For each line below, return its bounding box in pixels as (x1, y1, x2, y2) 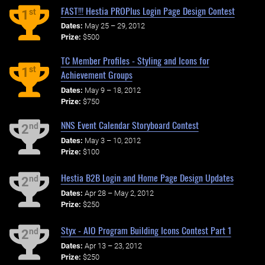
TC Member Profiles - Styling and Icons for (60, 53, 209, 68)
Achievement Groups (60, 67, 132, 82)
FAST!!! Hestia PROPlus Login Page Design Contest (60, 3, 235, 18)
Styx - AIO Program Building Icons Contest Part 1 (60, 222, 231, 237)
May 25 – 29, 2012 (84, 21, 145, 31)
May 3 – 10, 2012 (84, 135, 141, 145)
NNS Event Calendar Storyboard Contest (60, 117, 199, 132)
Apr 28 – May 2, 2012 (84, 188, 154, 198)
